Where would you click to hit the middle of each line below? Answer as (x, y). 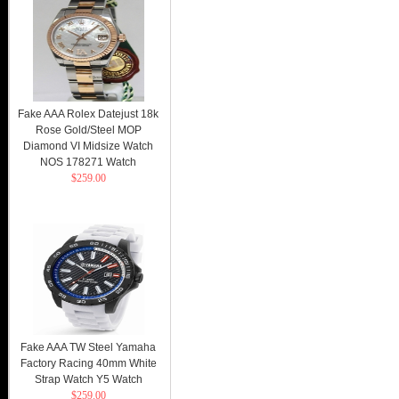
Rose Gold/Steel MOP (88, 130)
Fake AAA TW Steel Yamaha (88, 347)
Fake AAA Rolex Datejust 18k (88, 114)
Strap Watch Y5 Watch (88, 379)
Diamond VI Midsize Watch (88, 146)
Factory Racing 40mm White (88, 363)
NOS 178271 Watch (88, 162)
